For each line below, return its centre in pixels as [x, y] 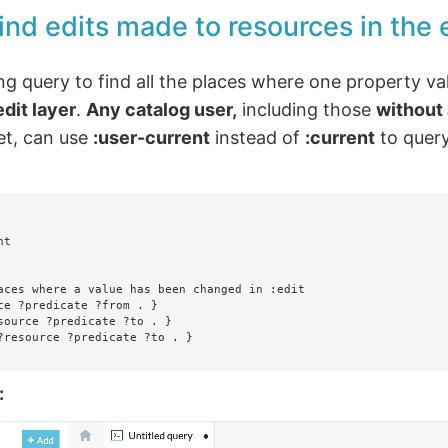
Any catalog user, [162, 109]
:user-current [152, 137]
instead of [258, 137]
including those [307, 109]
